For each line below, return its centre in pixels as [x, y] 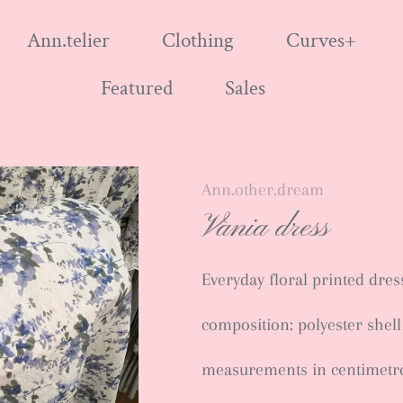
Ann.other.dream [262, 190]
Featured [137, 88]
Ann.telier [68, 41]
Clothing [198, 41]
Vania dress [265, 228]
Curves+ [321, 41]
